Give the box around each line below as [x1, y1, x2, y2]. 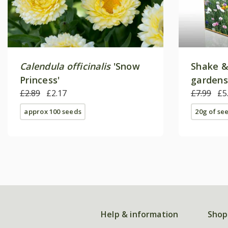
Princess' [20, 73, 60, 86]
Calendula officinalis [20, 60, 111, 72]
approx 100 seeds [24, 106, 82, 116]
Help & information [101, 208, 179, 220]
